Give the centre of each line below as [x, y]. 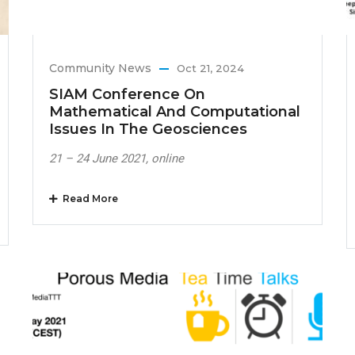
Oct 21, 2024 [210, 69]
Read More [88, 199]
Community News [100, 69]
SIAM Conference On [127, 95]
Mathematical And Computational [174, 112]
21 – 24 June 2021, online [116, 159]
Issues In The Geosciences [148, 130]
